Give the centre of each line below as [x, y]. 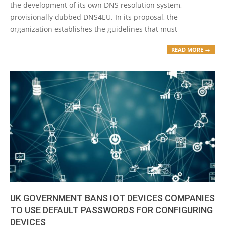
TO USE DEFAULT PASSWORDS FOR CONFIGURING [111, 210]
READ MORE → [191, 50]
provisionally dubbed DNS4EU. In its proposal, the [94, 17]
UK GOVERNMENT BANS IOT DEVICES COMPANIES [113, 198]
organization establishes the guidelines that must [94, 29]
